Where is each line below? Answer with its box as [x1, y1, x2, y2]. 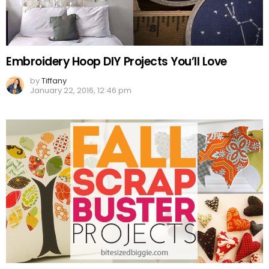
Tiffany [41, 74, 67, 86]
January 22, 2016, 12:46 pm [30, 84, 131, 96]
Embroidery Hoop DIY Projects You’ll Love [6, 53, 228, 70]
